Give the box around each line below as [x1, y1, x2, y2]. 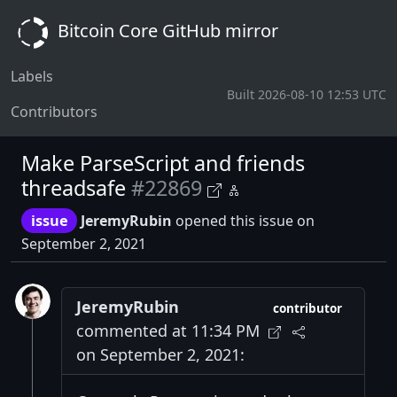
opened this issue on [172, 211, 315, 230]
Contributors [11, 102, 97, 121]
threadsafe [21, 174, 126, 202]
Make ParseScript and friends [21, 149, 305, 177]
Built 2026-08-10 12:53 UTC [227, 85, 386, 103]
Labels [11, 66, 53, 86]
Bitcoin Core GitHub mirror [53, 19, 278, 43]
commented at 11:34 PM [76, 319, 260, 341]
